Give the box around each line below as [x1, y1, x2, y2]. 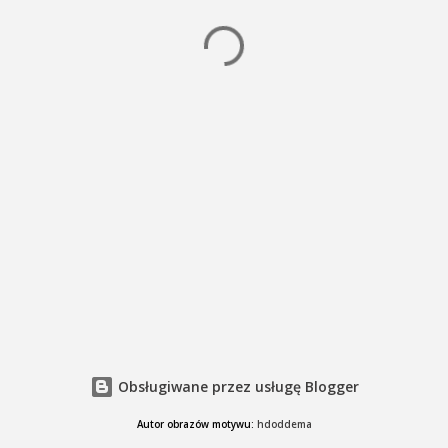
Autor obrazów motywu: [136, 418, 257, 432]
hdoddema [256, 418, 312, 432]
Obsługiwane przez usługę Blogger [113, 376, 359, 396]
